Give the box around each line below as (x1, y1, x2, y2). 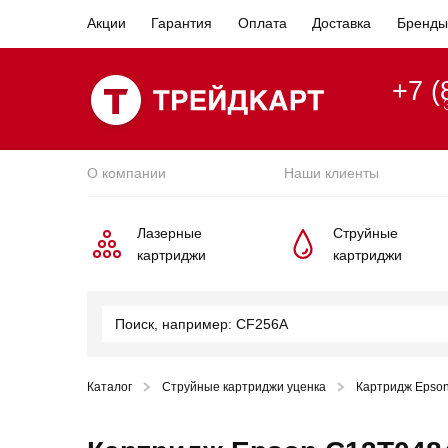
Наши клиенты (283, 165, 379, 181)
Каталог (87, 380, 132, 394)
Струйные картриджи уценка (162, 380, 326, 394)
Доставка (312, 15, 372, 31)
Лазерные (137, 225, 202, 241)
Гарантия (151, 15, 213, 31)
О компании (87, 165, 166, 181)
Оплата (237, 15, 287, 31)
